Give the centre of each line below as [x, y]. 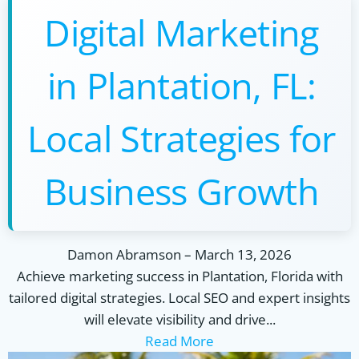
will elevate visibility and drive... [179, 319]
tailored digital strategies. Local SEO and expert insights [179, 298]
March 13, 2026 [243, 254]
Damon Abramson [124, 254]
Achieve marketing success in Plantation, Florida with [179, 276]
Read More [179, 341]
